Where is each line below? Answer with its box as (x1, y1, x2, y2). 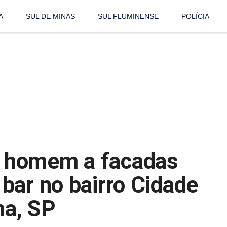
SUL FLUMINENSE (98, 12, 159, 21)
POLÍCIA (181, 12, 210, 21)
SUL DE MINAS (26, 12, 75, 21)
